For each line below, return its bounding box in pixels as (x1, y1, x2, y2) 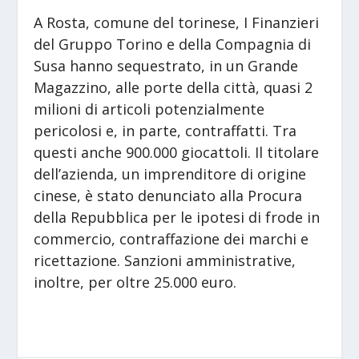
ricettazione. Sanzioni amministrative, (34, 250, 296, 270)
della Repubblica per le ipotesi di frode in (34, 207, 321, 227)
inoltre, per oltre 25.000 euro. (34, 272, 237, 292)
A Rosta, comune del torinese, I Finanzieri (34, 12, 320, 32)
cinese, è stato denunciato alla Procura (34, 185, 303, 205)
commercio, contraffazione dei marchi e (34, 228, 309, 248)
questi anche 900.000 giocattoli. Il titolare (34, 142, 320, 162)
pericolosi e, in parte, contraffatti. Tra (34, 120, 297, 140)
